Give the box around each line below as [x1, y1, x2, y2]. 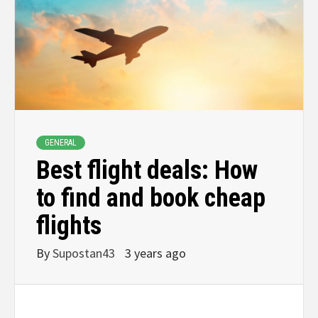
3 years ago [125, 244, 186, 261]
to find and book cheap [36, 182, 265, 213]
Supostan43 [53, 244, 118, 261]
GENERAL [45, 137, 77, 148]
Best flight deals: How [36, 155, 258, 185]
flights [36, 210, 102, 241]
